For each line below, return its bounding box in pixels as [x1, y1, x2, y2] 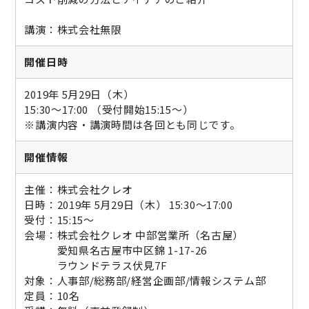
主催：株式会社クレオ [24, 182, 133, 197]
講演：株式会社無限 [24, 22, 122, 37]
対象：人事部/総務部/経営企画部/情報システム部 [24, 273, 266, 288]
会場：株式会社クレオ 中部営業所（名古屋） [24, 228, 244, 242]
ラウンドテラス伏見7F [24, 258, 168, 272]
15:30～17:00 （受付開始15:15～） [24, 102, 194, 117]
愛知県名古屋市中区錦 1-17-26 [24, 243, 208, 257]
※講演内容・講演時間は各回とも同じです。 [24, 117, 241, 132]
